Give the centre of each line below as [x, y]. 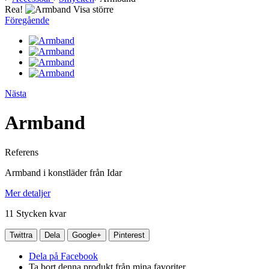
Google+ [87, 235]
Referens [22, 152]
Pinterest [129, 235]
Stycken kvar [41, 213]
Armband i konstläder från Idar [63, 172]
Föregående [27, 20]
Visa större [93, 9]
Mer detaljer [28, 193]
